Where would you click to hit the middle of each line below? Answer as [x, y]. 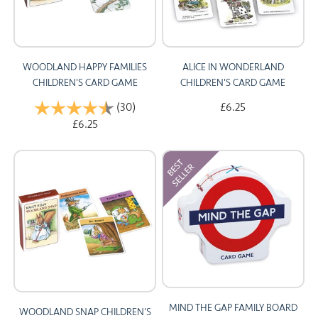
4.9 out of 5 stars [176, 108]
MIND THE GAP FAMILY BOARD [233, 308]
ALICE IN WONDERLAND [233, 67]
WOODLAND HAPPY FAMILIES [85, 67]
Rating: [53, 108]
